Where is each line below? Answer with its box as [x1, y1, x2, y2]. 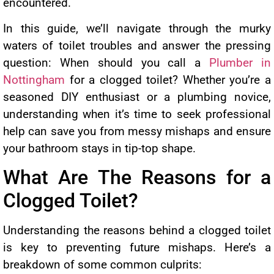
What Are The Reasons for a [3, 166, 271, 190]
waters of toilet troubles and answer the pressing [3, 39, 271, 53]
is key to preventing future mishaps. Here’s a [3, 240, 271, 255]
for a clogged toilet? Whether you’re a [65, 73, 271, 87]
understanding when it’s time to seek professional [3, 107, 271, 122]
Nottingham [3, 73, 65, 87]
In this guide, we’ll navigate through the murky [3, 21, 271, 36]
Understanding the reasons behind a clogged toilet [3, 223, 271, 238]
